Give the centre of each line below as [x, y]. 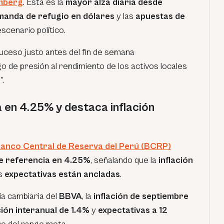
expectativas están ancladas [62, 174]
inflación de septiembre [141, 196]
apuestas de [160, 16]
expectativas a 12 [133, 210]
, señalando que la [124, 160]
